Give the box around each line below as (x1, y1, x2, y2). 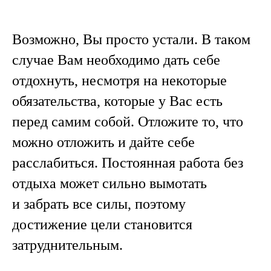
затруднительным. (12, 237, 123, 253)
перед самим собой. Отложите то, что (12, 114, 243, 130)
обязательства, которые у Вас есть (12, 93, 223, 109)
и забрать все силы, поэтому (12, 196, 186, 212)
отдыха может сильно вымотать (12, 175, 207, 192)
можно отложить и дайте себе (12, 134, 195, 151)
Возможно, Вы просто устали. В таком (12, 31, 250, 48)
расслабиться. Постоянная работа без (12, 155, 243, 171)
